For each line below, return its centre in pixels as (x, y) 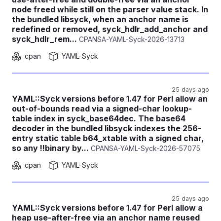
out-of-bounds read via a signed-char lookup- (102, 109)
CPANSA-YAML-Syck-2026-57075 (145, 148)
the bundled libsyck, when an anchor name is (100, 19)
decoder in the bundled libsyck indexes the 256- (107, 128)
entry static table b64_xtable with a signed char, (108, 138)
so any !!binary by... (50, 148)
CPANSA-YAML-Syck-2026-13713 (131, 39)
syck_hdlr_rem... (44, 39)
